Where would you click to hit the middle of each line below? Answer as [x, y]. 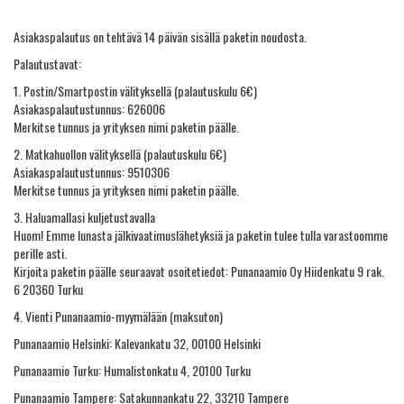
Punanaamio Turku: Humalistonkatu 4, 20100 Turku [132, 370]
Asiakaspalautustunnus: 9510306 [92, 172]
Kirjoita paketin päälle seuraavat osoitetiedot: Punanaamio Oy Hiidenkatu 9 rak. [199, 271]
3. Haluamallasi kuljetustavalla [84, 217]
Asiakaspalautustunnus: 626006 [89, 109]
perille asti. [41, 253]
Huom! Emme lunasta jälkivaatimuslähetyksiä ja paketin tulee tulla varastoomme [201, 235]
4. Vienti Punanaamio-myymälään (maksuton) [118, 316]
